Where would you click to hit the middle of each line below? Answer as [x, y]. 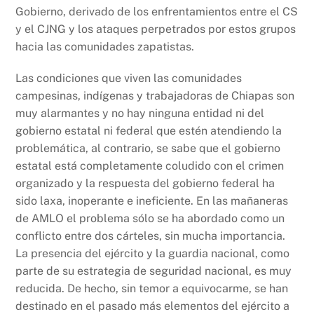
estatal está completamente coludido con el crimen [150, 166]
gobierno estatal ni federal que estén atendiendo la [149, 131]
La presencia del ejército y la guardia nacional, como [153, 254]
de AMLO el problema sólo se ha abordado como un [150, 219]
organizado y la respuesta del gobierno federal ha [145, 184]
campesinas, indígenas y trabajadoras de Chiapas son [155, 96]
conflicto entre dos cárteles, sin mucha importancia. [151, 236]
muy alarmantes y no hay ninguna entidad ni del [140, 114]
